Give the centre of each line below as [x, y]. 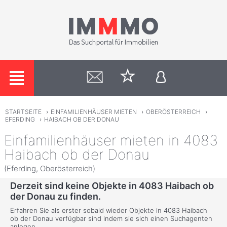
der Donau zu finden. [55, 197]
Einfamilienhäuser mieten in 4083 [111, 140]
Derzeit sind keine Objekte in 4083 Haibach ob [112, 186]
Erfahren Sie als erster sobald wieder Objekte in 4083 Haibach [109, 211]
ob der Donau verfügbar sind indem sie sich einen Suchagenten [111, 219]
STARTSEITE [23, 112]
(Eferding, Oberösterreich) [50, 168]
